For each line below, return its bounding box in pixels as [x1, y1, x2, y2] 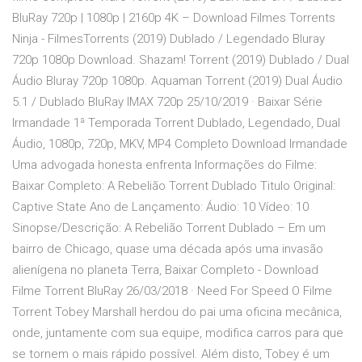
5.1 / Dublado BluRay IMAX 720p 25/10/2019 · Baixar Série [12, 95, 322, 110]
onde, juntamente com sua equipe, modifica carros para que [12, 326, 343, 341]
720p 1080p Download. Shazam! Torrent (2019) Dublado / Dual [12, 53, 349, 68]
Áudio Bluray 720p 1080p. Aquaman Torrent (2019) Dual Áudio [12, 74, 343, 89]
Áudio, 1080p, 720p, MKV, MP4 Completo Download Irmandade [12, 137, 347, 152]
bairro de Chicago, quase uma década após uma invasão [12, 242, 323, 257]
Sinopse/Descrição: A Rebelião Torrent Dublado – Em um [12, 221, 326, 236]
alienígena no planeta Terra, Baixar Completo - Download [12, 263, 318, 278]
